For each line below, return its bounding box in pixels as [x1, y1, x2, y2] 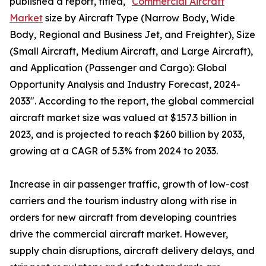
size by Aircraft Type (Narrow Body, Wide [43, 12, 235, 24]
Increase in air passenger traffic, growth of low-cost [9, 178, 249, 191]
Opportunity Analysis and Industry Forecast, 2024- [9, 78, 240, 91]
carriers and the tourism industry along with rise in [9, 195, 237, 207]
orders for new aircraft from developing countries [9, 211, 236, 224]
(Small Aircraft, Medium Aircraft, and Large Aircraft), [9, 45, 253, 58]
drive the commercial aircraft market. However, [9, 228, 228, 240]
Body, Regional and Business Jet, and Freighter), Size [9, 28, 255, 41]
